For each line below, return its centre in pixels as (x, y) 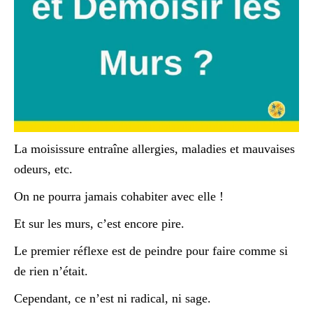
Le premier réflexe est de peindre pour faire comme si (151, 251)
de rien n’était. (51, 271)
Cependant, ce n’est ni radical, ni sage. (112, 299)
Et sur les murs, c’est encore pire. (99, 224)
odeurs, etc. (43, 169)
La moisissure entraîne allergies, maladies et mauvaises (154, 149)
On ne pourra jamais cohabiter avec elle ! (119, 197)
